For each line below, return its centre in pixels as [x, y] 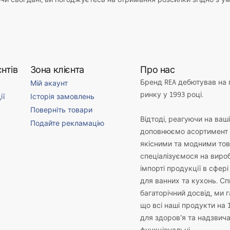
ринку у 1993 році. [172, 94]
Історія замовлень [62, 97]
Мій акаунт [49, 83]
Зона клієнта [57, 69]
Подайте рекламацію [67, 123]
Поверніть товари [61, 110]
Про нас [158, 69]
